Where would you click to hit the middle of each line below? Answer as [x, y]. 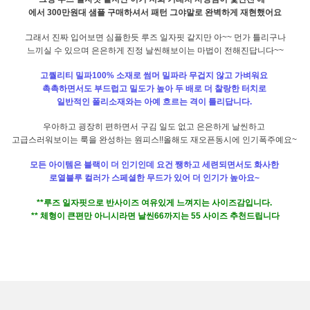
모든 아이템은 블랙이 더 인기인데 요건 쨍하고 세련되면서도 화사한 [155, 164]
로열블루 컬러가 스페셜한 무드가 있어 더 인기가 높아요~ [155, 177]
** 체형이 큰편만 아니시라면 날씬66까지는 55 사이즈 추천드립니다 [155, 216]
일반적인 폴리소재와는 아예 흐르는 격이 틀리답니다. [155, 101]
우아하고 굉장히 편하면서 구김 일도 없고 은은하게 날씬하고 [155, 126]
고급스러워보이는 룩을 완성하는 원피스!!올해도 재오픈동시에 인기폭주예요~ [155, 139]
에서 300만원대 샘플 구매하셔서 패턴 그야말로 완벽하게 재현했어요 [155, 12]
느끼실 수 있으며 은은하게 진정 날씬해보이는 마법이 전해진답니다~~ [155, 50]
